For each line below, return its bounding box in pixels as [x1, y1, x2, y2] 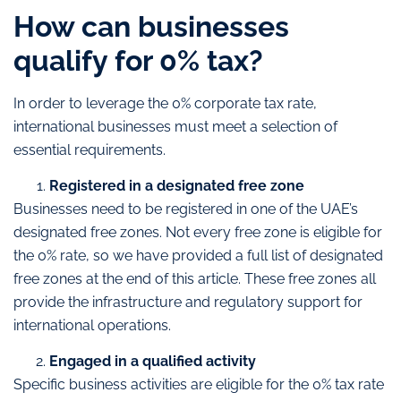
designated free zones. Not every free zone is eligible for [13, 224, 382, 242]
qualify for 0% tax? [13, 43, 270, 77]
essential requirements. [13, 141, 169, 158]
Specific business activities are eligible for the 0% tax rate [13, 376, 384, 394]
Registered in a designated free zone [49, 177, 308, 195]
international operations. [13, 317, 171, 335]
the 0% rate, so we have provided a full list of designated [13, 247, 383, 265]
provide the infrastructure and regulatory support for [13, 294, 363, 311]
